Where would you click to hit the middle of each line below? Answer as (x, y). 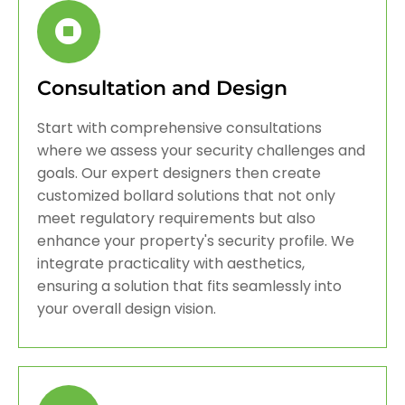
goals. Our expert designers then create (179, 173)
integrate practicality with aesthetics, (171, 263)
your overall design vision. (127, 308)
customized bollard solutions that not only (186, 195)
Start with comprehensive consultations (179, 127)
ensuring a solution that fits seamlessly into (189, 286)
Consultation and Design (162, 88)
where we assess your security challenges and (201, 150)
